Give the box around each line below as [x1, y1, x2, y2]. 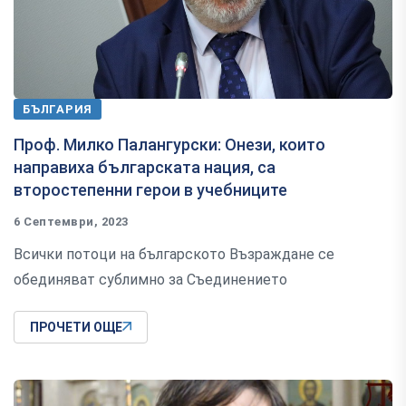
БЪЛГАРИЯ [23, 101, 93, 116]
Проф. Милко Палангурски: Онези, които [14, 134, 325, 154]
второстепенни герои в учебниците [14, 179, 287, 199]
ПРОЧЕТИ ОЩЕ [30, 319, 122, 334]
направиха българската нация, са [14, 157, 275, 177]
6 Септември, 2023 [14, 214, 129, 228]
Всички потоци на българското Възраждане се [14, 245, 334, 263]
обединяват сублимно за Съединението [14, 270, 287, 288]
